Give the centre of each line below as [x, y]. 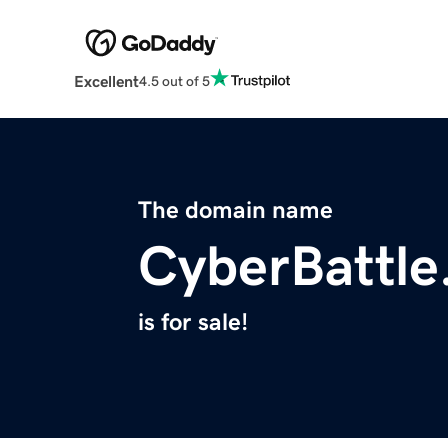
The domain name [235, 210]
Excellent [106, 81]
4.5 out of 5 [174, 80]
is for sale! [193, 322]
